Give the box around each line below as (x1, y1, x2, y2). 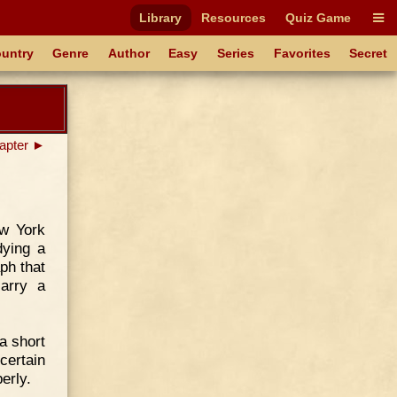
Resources (201, 11, 267, 25)
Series (217, 46, 255, 60)
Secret (349, 46, 388, 60)
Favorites (273, 46, 331, 60)
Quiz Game (284, 11, 351, 25)
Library (139, 11, 183, 25)
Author (107, 46, 150, 60)
